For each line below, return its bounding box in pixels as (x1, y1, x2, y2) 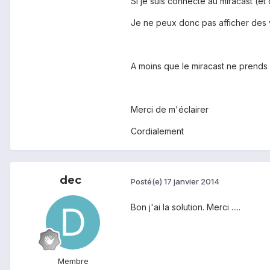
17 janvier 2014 (164, 176, 219, 186)
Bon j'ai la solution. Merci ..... (131, 202, 240, 213)
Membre (57, 256, 89, 266)
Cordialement (131, 126, 184, 137)
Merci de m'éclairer (131, 104, 209, 115)
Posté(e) (131, 176, 164, 186)
